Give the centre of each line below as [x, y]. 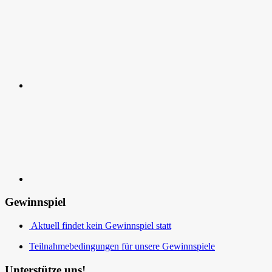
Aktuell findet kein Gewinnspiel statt [101, 226]
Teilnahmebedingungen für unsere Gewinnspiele [122, 246]
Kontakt [44, 95]
